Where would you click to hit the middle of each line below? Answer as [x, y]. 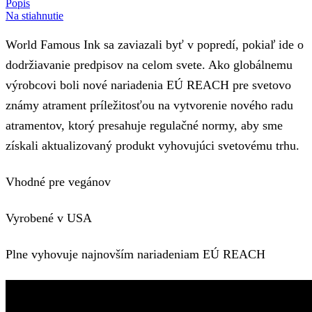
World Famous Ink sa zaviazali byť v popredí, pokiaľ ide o [155, 44]
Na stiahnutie [34, 15]
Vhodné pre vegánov [58, 181]
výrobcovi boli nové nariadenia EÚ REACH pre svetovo [148, 85]
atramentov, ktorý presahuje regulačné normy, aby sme [144, 125]
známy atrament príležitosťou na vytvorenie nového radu [149, 105]
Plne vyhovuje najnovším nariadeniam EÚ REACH [135, 254]
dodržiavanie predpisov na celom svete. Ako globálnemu [149, 64]
